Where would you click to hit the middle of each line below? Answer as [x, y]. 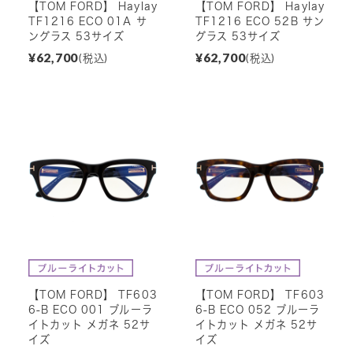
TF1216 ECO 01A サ [87, 21]
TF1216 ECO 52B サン [260, 21]
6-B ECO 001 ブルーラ [90, 309]
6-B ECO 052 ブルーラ [257, 309]
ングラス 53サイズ [76, 36]
